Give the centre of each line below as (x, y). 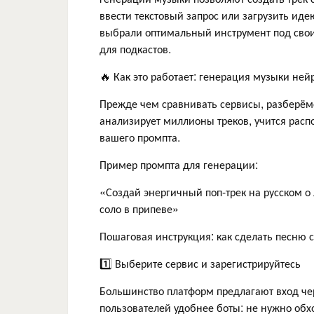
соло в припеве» (139, 208)
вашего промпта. (140, 137)
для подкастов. (135, 48)
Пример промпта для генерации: (179, 164)
